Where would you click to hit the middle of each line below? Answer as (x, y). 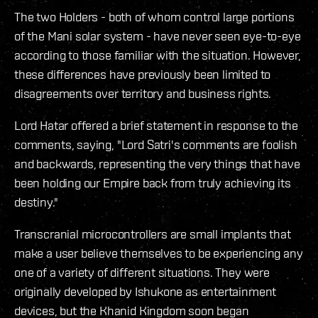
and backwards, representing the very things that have (157, 163)
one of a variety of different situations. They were (142, 272)
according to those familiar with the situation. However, (158, 55)
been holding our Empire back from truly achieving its (153, 182)
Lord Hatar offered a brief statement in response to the (157, 125)
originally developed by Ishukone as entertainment (146, 291)
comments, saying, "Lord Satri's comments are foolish (156, 144)
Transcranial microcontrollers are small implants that (153, 234)
